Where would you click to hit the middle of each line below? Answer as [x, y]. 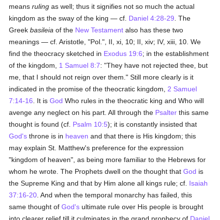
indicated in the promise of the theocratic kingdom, [88, 89]
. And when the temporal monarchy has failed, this [115, 195]
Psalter [166, 112]
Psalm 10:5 [90, 124]
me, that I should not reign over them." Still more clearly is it [101, 77]
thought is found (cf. [41, 124]
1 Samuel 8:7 [80, 65]
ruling [41, 6]
